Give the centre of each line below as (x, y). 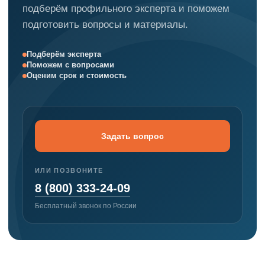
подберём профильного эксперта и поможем (126, 8)
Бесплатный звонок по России (86, 206)
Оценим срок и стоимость (77, 75)
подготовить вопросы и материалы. (105, 24)
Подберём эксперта (64, 54)
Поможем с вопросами (70, 65)
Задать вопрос (132, 136)
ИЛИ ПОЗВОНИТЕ (69, 170)
